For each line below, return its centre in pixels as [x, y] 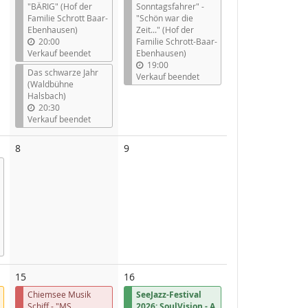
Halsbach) [47, 95]
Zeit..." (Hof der [165, 29]
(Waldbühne [51, 84]
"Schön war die [165, 18]
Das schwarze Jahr [63, 72]
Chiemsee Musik [59, 294]
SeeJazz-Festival [169, 294]
